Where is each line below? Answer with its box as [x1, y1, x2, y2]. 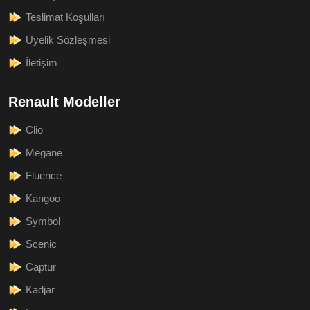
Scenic [26, 237, 57, 250]
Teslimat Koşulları [26, 10, 105, 23]
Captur [26, 260, 56, 273]
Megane [26, 146, 62, 158]
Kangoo [26, 192, 60, 204]
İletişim [26, 56, 57, 69]
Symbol [26, 215, 60, 227]
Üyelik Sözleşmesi [26, 33, 110, 46]
